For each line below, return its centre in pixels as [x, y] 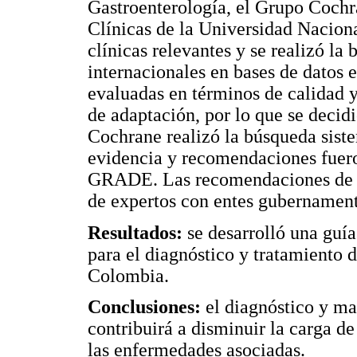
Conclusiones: [144, 307]
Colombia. [128, 275]
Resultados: [135, 232]
